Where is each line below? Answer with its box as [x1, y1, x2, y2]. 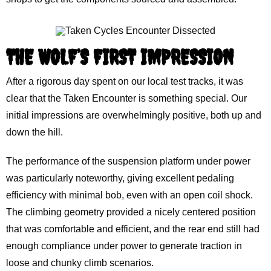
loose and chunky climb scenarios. [6, 258, 154, 269]
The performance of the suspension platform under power [6, 156, 250, 167]
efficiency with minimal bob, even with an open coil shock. [6, 190, 253, 201]
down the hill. [6, 127, 63, 138]
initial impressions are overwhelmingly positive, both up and [6, 110, 261, 121]
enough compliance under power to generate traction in [6, 241, 242, 252]
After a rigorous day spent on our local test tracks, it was [6, 76, 243, 87]
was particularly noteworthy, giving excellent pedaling [6, 173, 234, 184]
